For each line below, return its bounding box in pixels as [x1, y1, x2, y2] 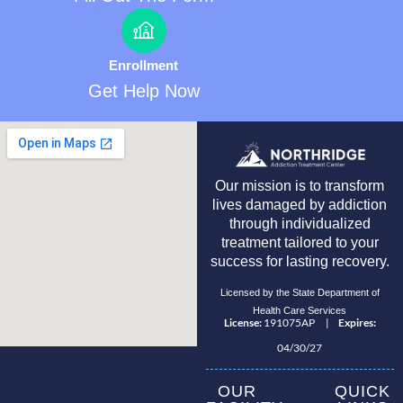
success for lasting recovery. [210, 253, 390, 269]
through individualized [228, 215, 371, 231]
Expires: [337, 315, 376, 329]
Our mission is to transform [215, 177, 385, 193]
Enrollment [109, 58, 179, 74]
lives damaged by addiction [212, 196, 388, 212]
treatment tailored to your [220, 234, 379, 250]
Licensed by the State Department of [219, 286, 380, 298]
